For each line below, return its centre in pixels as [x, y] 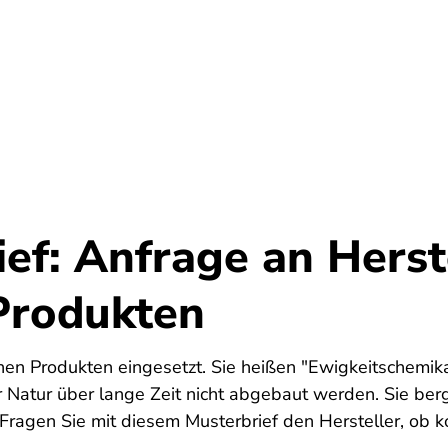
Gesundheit [198, 75]
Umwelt [67, 75]
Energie [327, 75]
